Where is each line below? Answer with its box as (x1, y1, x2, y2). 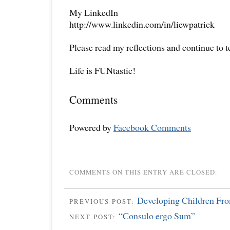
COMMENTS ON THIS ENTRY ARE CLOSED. (69, 167, 217, 177)
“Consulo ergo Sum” (119, 209, 195, 222)
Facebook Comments (113, 121, 191, 133)
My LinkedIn (69, 6, 118, 18)
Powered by (69, 121, 113, 133)
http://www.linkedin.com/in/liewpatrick (69, 17, 215, 30)
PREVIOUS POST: (69, 196, 137, 206)
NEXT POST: (69, 212, 119, 222)
